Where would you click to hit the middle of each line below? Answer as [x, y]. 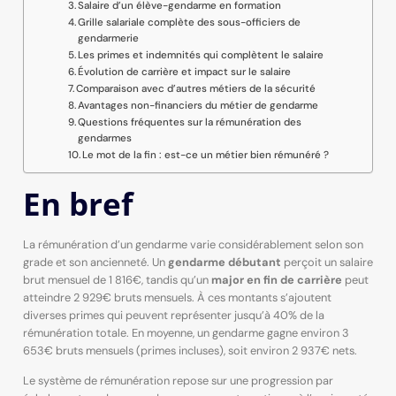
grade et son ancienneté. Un [95, 262]
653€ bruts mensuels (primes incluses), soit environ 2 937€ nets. [190, 350]
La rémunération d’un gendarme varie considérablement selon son [193, 244]
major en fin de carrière [276, 279]
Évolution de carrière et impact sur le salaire [184, 72]
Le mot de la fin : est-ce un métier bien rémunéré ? [205, 155]
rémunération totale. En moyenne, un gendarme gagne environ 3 [186, 332]
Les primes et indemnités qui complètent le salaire [200, 55]
